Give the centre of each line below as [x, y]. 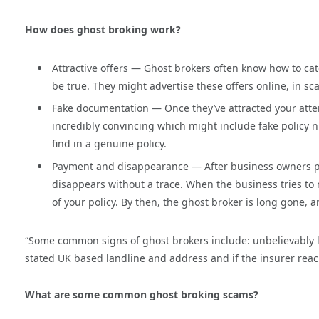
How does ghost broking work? [104, 29]
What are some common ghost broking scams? [142, 295]
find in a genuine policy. [109, 144]
